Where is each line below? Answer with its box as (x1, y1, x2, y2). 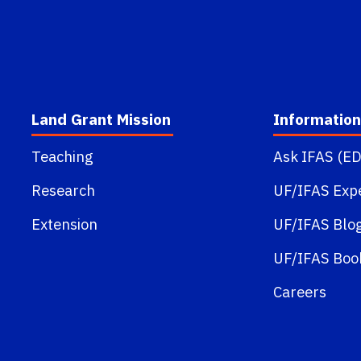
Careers (272, 282, 326, 302)
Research (31, 180, 95, 201)
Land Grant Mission (31, 109, 171, 130)
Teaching (31, 147, 93, 167)
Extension (31, 214, 98, 234)
